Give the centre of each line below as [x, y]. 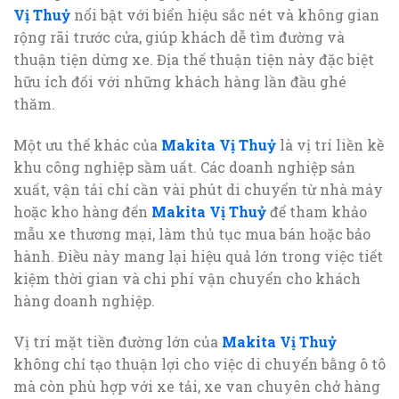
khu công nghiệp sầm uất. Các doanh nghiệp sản [184, 167]
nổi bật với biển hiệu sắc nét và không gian [225, 15]
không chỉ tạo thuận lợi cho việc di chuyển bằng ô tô [199, 363]
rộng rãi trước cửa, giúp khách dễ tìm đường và [179, 37]
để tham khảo [317, 212]
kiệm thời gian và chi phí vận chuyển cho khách [187, 279]
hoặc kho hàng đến [82, 212]
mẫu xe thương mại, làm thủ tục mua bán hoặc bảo [192, 234]
